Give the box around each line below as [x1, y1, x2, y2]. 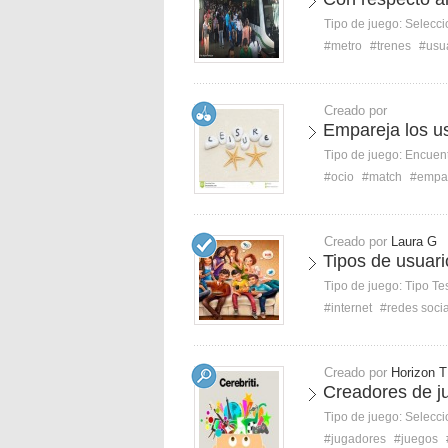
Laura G [391, 234, 437, 249]
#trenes [370, 39, 411, 53]
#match [362, 170, 402, 184]
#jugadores [324, 432, 386, 446]
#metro [324, 39, 362, 53]
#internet [324, 301, 372, 315]
